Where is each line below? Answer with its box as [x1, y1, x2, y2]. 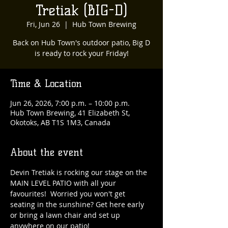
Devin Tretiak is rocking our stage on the [10, 167, 149, 177]
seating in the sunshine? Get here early [10, 199, 146, 209]
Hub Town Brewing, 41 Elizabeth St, [10, 108, 130, 118]
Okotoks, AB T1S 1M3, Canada [10, 118, 110, 127]
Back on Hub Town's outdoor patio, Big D [13, 38, 150, 47]
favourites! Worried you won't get [10, 189, 127, 198]
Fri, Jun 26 [26, 19, 60, 29]
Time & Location [10, 77, 82, 90]
